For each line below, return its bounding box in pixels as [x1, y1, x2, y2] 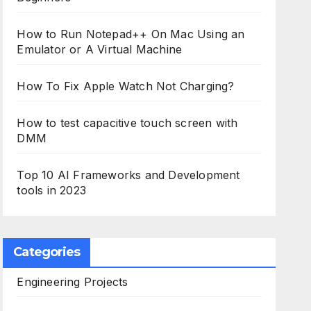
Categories [13, 244, 81, 260]
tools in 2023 [17, 183, 86, 197]
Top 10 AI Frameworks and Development [17, 168, 240, 182]
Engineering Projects [17, 275, 128, 289]
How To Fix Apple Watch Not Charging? [17, 79, 235, 93]
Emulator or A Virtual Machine [17, 42, 183, 56]
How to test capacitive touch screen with [17, 116, 238, 130]
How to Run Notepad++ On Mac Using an [17, 27, 245, 41]
